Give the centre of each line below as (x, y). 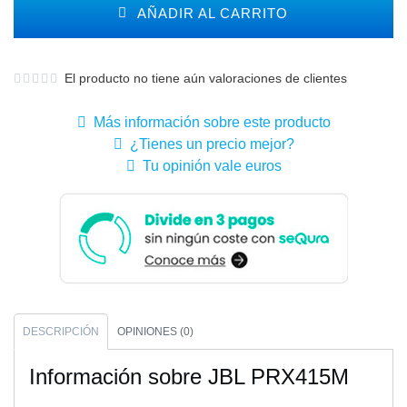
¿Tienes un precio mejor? (208, 144)
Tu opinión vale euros (208, 166)
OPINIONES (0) (155, 332)
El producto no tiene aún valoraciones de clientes (202, 79)
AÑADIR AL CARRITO (208, 14)
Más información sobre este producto (208, 123)
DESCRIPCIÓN (61, 332)
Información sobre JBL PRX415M (189, 377)
